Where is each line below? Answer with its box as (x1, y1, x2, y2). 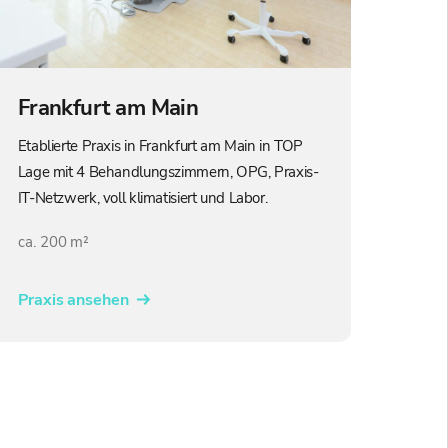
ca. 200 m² (17, 231, 90, 252)
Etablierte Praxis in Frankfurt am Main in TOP (17, 135, 303, 156)
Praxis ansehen (17, 288, 130, 311)
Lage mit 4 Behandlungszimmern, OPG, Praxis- (17, 161, 319, 182)
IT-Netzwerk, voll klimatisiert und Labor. (17, 187, 268, 208)
